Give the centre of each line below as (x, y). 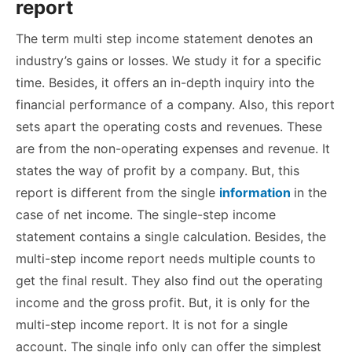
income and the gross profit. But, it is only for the (163, 303)
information (255, 193)
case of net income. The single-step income (146, 215)
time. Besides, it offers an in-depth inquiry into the (165, 83)
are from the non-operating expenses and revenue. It (173, 149)
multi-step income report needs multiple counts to (166, 259)
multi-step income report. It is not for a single (152, 325)
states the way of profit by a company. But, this (158, 171)
